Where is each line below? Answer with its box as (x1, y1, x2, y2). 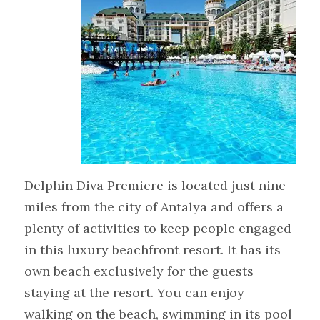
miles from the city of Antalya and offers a (24, 199, 284, 216)
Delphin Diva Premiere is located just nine (24, 177, 286, 194)
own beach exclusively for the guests (24, 263, 254, 280)
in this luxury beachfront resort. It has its (24, 241, 281, 259)
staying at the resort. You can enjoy (24, 284, 245, 301)
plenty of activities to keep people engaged (24, 220, 292, 237)
